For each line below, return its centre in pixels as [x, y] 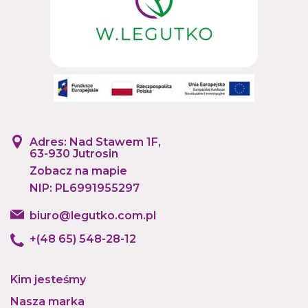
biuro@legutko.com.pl [93, 216]
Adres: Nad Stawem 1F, [95, 142]
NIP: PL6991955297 [85, 188]
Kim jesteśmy [48, 279]
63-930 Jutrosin [74, 154]
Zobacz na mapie [78, 171]
